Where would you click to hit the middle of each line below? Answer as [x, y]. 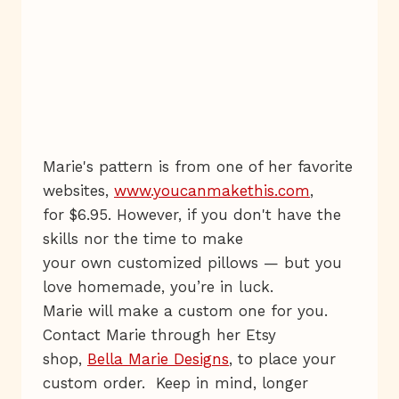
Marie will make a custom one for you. [188, 310]
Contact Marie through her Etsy [159, 334]
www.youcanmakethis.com [212, 190]
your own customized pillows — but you [192, 262]
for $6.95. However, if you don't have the [192, 214]
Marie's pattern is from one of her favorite [198, 166]
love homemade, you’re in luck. [161, 286]
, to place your [282, 358]
